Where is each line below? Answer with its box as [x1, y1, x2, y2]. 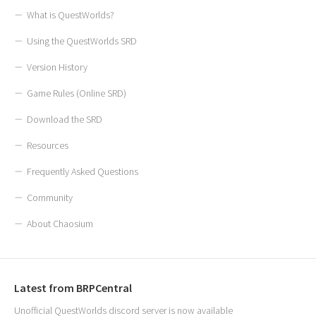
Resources [27, 139, 68, 152]
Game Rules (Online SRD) [27, 87, 126, 99]
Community [27, 191, 73, 204]
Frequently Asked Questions [27, 165, 138, 178]
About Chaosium [27, 217, 93, 230]
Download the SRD [27, 113, 102, 126]
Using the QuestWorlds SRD [27, 35, 137, 47]
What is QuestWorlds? [27, 8, 114, 21]
